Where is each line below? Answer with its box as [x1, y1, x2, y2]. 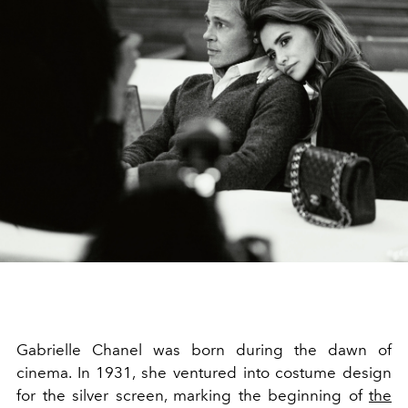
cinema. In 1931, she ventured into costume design [16, 362, 392, 382]
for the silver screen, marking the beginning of [16, 385, 369, 404]
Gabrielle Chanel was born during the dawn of [16, 340, 392, 359]
